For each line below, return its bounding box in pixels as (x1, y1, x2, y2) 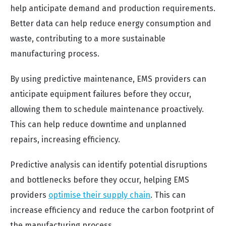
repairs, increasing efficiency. (10, 135, 120, 144)
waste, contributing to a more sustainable (10, 34, 165, 43)
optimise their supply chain (48, 190, 150, 200)
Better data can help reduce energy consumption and (10, 19, 211, 28)
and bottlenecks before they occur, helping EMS (10, 175, 189, 185)
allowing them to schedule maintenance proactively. (10, 104, 204, 114)
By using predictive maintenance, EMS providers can (10, 74, 206, 84)
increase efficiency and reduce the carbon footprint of (10, 205, 214, 215)
